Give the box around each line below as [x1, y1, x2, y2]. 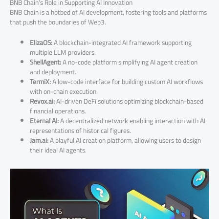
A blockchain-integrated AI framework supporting [52, 36, 192, 49]
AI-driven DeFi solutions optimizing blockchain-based [55, 95, 204, 108]
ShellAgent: [30, 56, 62, 69]
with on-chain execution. [30, 85, 98, 98]
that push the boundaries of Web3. [10, 16, 106, 29]
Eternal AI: [30, 114, 59, 128]
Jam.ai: [30, 134, 49, 147]
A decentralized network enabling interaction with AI [59, 114, 206, 128]
